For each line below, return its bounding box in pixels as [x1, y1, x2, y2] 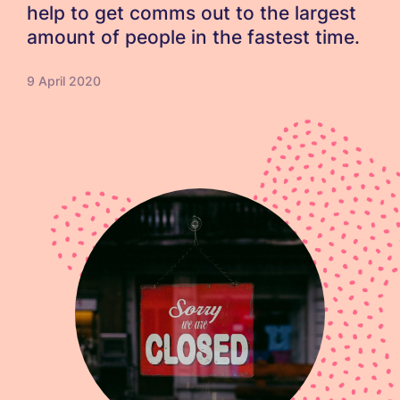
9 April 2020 [27, 73, 101, 88]
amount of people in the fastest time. [27, 26, 360, 48]
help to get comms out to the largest [27, 2, 356, 24]
